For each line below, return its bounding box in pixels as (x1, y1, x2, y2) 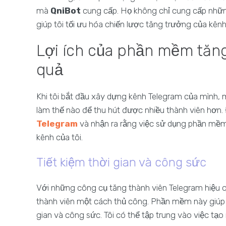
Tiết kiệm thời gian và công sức (36, 155, 206, 169)
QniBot (50, 6, 81, 16)
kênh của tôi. (36, 132, 83, 142)
